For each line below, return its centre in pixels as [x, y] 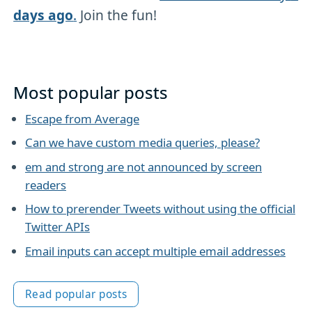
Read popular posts [76, 295]
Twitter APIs [57, 227]
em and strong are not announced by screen [143, 166]
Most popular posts [91, 93]
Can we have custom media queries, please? [142, 143]
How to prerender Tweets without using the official [160, 209]
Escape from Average [82, 119]
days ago [44, 15]
